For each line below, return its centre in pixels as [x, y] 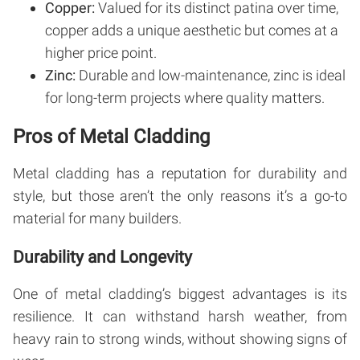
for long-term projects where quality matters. [185, 97]
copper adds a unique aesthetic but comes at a [192, 30]
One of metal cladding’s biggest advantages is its [180, 293]
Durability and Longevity [102, 257]
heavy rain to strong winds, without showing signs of [180, 338]
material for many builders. [97, 218]
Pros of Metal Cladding [111, 136]
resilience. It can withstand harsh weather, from [180, 316]
